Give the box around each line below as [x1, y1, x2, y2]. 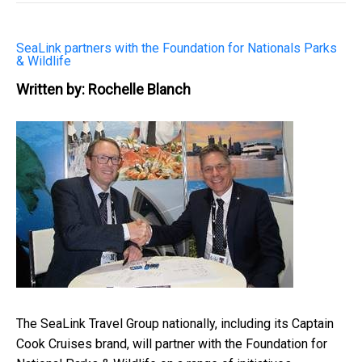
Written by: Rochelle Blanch [16, 80, 191, 98]
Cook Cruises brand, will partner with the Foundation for [16, 335, 327, 351]
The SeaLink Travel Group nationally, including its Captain [16, 315, 334, 331]
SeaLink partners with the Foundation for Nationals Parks [16, 40, 337, 56]
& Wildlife [16, 53, 71, 69]
